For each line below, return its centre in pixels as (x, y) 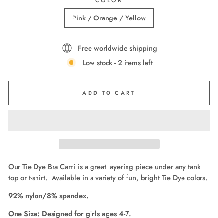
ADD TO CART (109, 93)
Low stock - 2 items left (118, 63)
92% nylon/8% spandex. (48, 196)
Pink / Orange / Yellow (109, 18)
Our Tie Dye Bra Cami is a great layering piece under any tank (104, 167)
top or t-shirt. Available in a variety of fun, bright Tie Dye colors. (108, 178)
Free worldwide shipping (118, 48)
